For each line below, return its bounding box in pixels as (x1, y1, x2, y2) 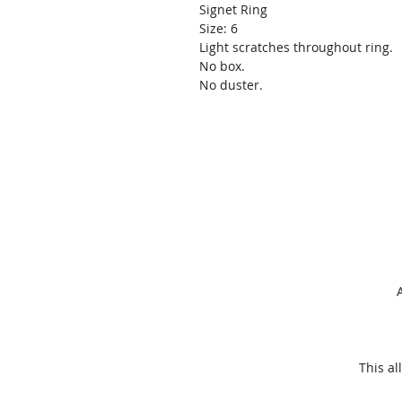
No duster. (199, 75, 263, 93)
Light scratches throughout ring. (199, 38, 393, 56)
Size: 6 (199, 19, 238, 37)
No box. (199, 57, 245, 74)
